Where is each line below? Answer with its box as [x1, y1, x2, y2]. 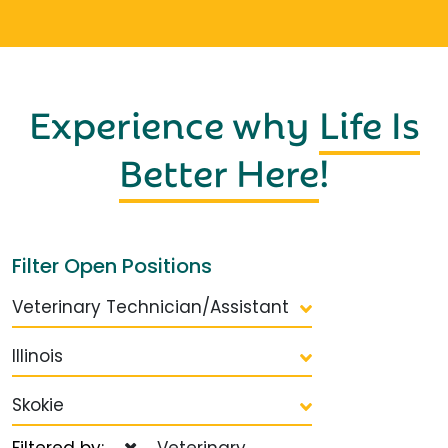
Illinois [12, 343, 63, 368]
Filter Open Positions [12, 251, 212, 280]
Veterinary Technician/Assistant [12, 294, 289, 319]
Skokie [12, 392, 64, 417]
